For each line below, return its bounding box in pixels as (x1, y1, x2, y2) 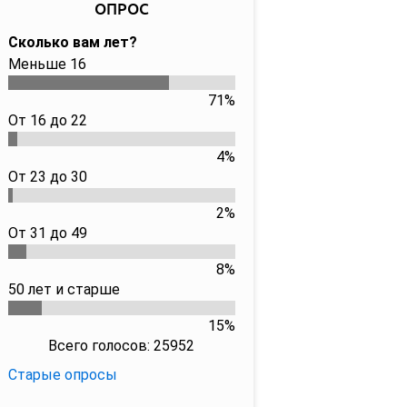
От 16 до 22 (7, 112, 87, 129)
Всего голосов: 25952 (48, 337, 194, 354)
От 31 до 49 (7, 224, 87, 242)
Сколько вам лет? (7, 34, 137, 51)
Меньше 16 (7, 55, 86, 73)
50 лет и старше (7, 281, 120, 298)
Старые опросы (7, 366, 117, 383)
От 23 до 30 (7, 168, 87, 185)
